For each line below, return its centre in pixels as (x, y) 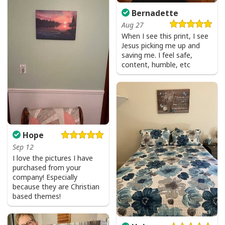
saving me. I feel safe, (157, 55)
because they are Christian (56, 186)
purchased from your (47, 167)
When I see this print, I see (165, 36)
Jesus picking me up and (160, 45)
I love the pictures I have (53, 158)
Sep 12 (23, 147)
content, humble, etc (156, 64)
